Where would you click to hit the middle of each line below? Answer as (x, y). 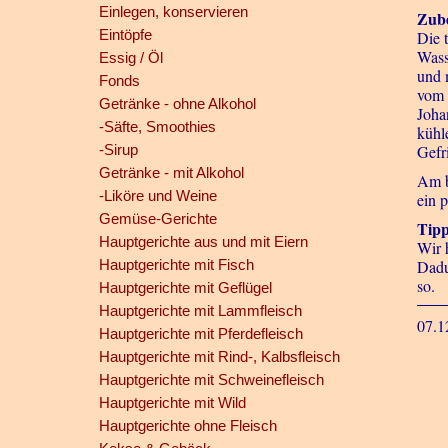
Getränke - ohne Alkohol (177, 103)
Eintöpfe (125, 34)
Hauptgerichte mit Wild (172, 402)
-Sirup (118, 149)
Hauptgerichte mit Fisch (176, 264)
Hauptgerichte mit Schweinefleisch (211, 379)
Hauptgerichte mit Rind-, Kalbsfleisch (219, 356)
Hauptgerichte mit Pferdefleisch (200, 333)
